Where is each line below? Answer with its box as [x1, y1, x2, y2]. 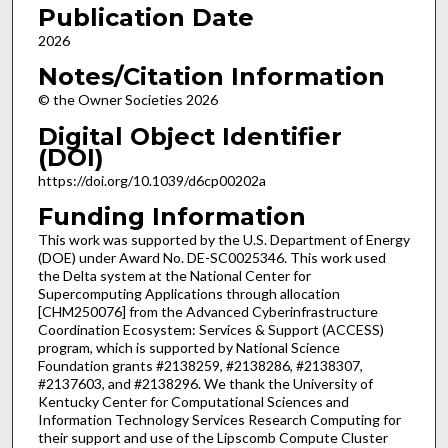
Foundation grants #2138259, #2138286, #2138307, [37, 357, 363, 375]
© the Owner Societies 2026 [37, 91, 218, 109]
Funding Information [37, 202, 306, 232]
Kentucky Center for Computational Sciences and [37, 393, 349, 411]
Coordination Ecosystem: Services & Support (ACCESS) [37, 321, 384, 339]
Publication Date [37, 2, 254, 32]
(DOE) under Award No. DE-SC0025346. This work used [37, 249, 386, 267]
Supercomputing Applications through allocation [37, 285, 340, 303]
